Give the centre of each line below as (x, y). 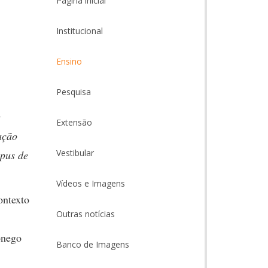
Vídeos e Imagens (90, 183)
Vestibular (75, 153)
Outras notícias (85, 214)
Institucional (79, 31)
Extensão (74, 122)
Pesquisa (73, 92)
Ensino (69, 61)
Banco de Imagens (92, 244)
